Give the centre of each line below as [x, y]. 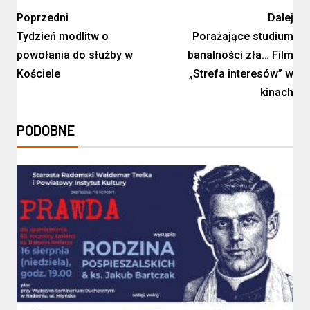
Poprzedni [43, 18]
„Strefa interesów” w [241, 74]
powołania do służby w [75, 55]
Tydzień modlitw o [63, 37]
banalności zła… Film [240, 55]
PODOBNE [46, 130]
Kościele [38, 74]
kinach [277, 93]
